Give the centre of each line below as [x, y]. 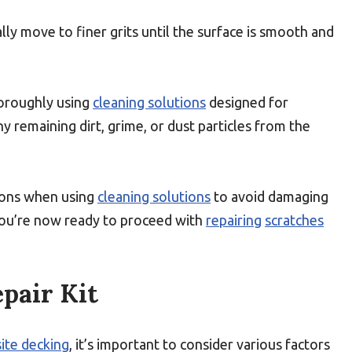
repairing [234, 220]
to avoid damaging [269, 196]
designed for [247, 102]
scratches [294, 220]
